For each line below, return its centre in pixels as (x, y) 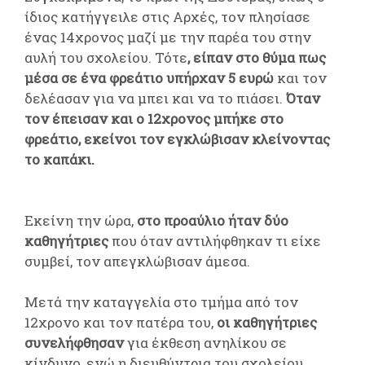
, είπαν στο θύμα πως (257, 57)
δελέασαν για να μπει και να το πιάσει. (155, 98)
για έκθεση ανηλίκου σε (205, 342)
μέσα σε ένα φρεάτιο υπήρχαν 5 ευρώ (149, 77)
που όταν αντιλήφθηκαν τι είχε (215, 240)
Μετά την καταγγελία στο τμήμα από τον (161, 301)
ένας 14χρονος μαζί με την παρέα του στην (168, 37)
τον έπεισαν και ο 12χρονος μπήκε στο (154, 118)
